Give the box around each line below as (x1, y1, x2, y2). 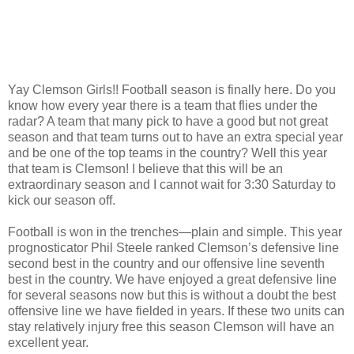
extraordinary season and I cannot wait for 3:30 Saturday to (8, 177, 336, 191)
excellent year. (8, 335, 88, 349)
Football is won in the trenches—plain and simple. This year (8, 224, 342, 239)
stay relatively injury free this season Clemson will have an (8, 319, 334, 333)
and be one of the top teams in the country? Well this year (8, 145, 327, 160)
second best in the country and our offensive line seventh (8, 256, 325, 270)
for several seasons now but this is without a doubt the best (8, 288, 336, 302)
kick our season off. (8, 193, 115, 207)
